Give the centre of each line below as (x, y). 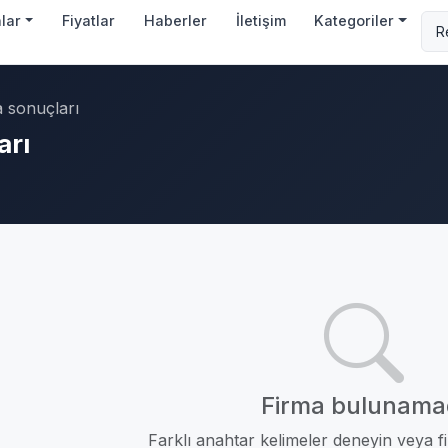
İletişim (260, 20)
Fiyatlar (89, 20)
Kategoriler (354, 20)
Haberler (175, 20)
